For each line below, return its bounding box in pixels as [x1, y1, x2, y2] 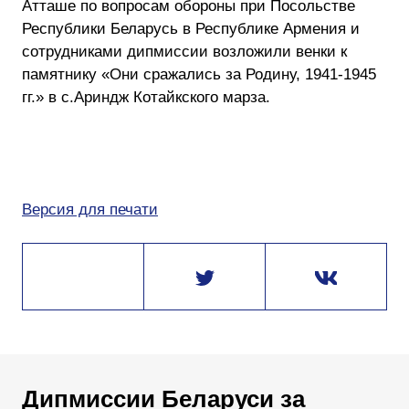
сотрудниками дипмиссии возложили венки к [22, 43, 347, 60]
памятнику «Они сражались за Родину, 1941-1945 [22, 66, 376, 83]
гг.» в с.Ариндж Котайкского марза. [22, 89, 270, 106]
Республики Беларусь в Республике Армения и [22, 20, 360, 37]
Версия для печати [22, 201, 158, 218]
